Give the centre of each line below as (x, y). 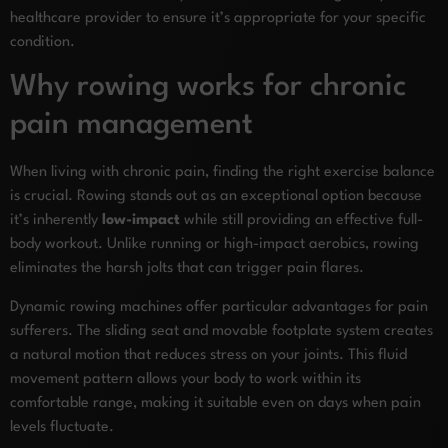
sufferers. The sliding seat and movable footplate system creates (221, 331)
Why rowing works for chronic (208, 88)
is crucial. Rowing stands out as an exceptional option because (216, 197)
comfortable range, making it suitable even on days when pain (215, 403)
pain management (131, 126)
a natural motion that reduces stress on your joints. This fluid (208, 355)
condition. (42, 42)
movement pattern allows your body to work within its (185, 379)
